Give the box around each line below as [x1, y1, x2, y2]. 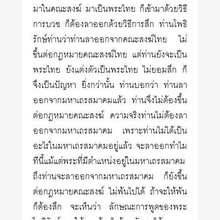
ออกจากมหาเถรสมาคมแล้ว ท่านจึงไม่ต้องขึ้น [33, 93, 187, 109]
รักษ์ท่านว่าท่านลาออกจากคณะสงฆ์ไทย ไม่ [33, 32, 187, 48]
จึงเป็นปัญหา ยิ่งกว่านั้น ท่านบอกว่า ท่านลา [33, 78, 187, 93]
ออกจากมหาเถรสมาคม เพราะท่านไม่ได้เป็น [33, 123, 187, 139]
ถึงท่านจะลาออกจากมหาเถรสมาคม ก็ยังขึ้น [33, 169, 187, 185]
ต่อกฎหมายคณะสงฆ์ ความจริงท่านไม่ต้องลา [33, 108, 187, 124]
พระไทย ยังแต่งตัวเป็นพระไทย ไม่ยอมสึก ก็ [33, 62, 187, 78]
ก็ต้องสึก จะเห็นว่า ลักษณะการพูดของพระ [33, 199, 187, 215]
